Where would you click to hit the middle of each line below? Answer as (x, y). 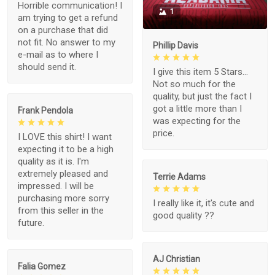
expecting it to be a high (66, 149)
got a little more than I (197, 108)
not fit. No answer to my (67, 42)
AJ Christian (176, 259)
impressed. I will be (56, 186)
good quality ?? (184, 215)
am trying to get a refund (68, 17)
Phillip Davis (176, 45)
